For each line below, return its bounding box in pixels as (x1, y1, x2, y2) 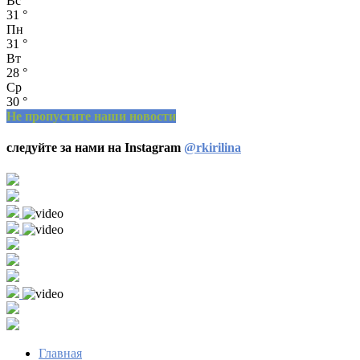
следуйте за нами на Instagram (6, 141, 184, 155)
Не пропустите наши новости (6, 109, 176, 124)
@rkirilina (184, 141, 241, 155)
